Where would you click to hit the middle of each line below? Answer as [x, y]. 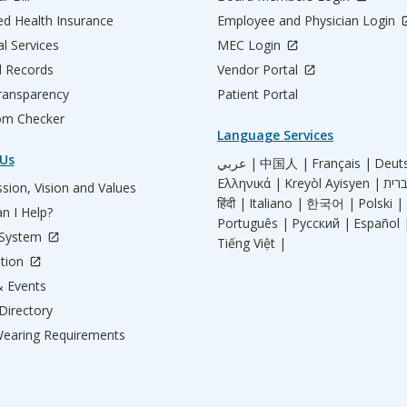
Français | [342, 163]
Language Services [275, 135]
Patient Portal [258, 94]
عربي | [252, 163]
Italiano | [276, 203]
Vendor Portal [259, 69]
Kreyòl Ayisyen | [333, 183]
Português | [253, 223]
